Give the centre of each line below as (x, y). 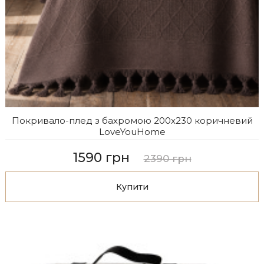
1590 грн (101, 157)
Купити (132, 187)
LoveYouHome (132, 131)
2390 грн (167, 158)
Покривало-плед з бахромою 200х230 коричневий (132, 120)
